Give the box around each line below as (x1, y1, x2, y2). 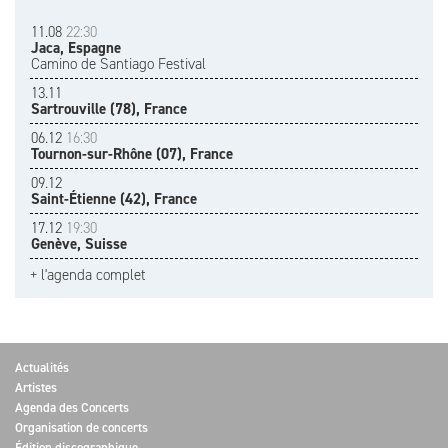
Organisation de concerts (15, 418, 148, 436)
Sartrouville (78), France (31, 98, 187, 119)
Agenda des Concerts (15, 398, 129, 416)
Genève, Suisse (31, 233, 127, 254)
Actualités (15, 358, 69, 376)
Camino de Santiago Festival (31, 53, 206, 74)
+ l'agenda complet (30, 264, 146, 285)
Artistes (15, 378, 57, 396)
